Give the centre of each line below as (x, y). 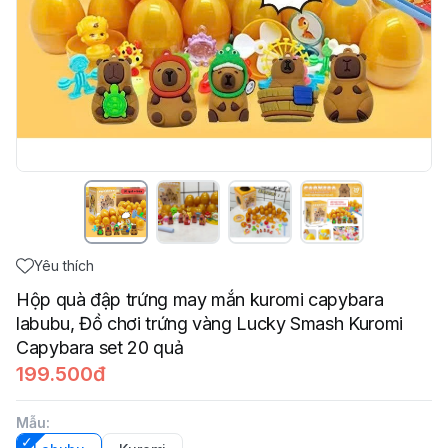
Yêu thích (64, 265)
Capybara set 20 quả (100, 347)
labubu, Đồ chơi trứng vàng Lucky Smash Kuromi (209, 323)
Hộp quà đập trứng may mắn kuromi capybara (200, 299)
